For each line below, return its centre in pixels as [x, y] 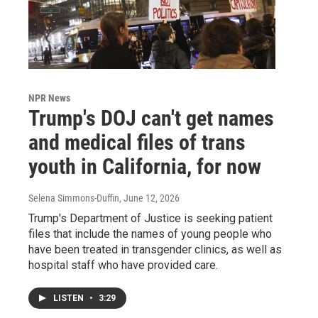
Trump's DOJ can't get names [151, 119]
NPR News [49, 98]
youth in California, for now [145, 167]
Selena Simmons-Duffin [74, 198]
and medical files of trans [137, 143]
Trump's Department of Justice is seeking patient [150, 219]
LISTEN [70, 298]
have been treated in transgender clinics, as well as [155, 250]
